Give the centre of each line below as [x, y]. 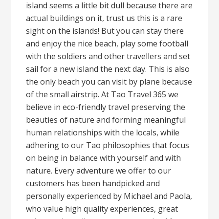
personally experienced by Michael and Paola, [109, 196]
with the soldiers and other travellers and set [108, 56]
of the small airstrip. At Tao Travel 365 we [102, 94]
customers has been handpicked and [93, 183]
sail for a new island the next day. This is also [108, 69]
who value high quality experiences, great [102, 209]
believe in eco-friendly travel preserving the [106, 107]
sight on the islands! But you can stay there [105, 31]
